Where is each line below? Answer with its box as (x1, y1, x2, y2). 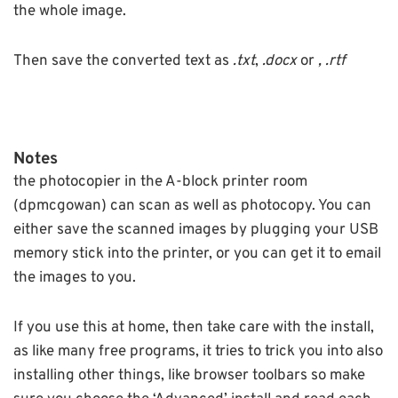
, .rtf (318, 51, 346, 71)
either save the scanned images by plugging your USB (13, 220, 378, 241)
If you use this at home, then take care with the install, (13, 318, 374, 338)
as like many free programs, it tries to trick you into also (13, 342, 383, 362)
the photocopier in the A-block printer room (13, 172, 307, 193)
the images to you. (13, 268, 136, 289)
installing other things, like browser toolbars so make (13, 366, 365, 386)
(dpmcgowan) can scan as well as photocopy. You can (13, 196, 371, 217)
